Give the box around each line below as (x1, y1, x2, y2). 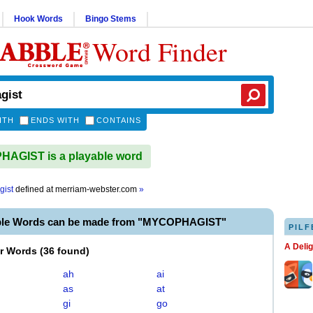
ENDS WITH (31, 116, 80, 124)
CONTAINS (96, 116, 141, 124)
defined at (13, 184, 55, 194)
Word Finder (92, 34, 227, 69)
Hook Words (14, 14, 63, 24)
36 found (43, 245, 86, 256)
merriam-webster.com (55, 184, 139, 194)
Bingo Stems (85, 14, 136, 24)
